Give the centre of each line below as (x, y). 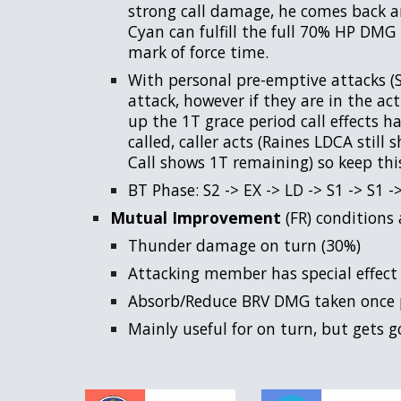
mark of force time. (198, 52)
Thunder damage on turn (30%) (244, 245)
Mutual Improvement (195, 218)
